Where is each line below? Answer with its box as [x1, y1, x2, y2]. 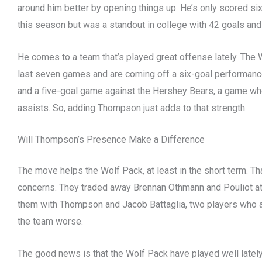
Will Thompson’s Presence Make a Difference [18, 134, 207, 146]
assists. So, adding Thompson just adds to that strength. [18, 102, 249, 113]
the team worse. [18, 216, 85, 227]
